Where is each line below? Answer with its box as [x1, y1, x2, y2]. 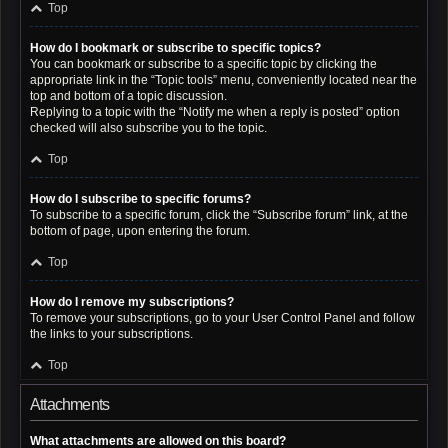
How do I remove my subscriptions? [30, 295, 234, 309]
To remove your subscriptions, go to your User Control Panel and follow [30, 311, 415, 325]
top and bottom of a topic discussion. [30, 89, 227, 103]
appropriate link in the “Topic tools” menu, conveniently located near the [30, 73, 417, 87]
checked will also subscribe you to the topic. [30, 121, 267, 135]
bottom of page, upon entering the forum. [30, 224, 250, 238]
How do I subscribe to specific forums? [30, 192, 251, 206]
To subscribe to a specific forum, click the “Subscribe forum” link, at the [30, 208, 408, 222]
